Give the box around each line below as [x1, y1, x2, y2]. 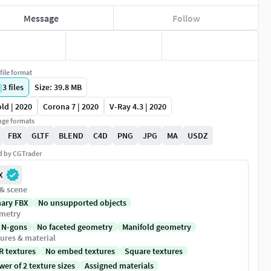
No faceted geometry [37, 221, 113, 233]
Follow [172, 11, 200, 24]
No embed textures [45, 246, 115, 257]
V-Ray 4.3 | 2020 [109, 101, 166, 113]
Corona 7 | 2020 [43, 101, 99, 113]
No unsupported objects [38, 197, 126, 209]
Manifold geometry [122, 221, 191, 233]
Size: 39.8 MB [34, 82, 82, 93]
